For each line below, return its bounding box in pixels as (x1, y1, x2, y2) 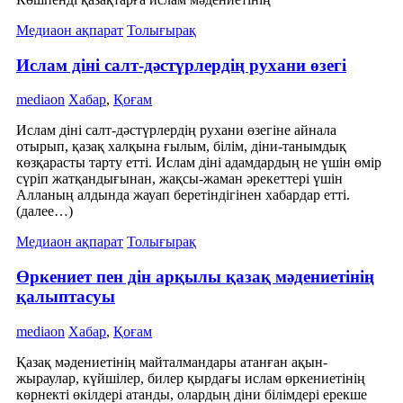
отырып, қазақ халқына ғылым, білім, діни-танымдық (16, 139, 346, 155)
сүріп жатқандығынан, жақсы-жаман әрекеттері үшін (16, 171, 343, 187)
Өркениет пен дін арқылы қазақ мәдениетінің (16, 267, 374, 287)
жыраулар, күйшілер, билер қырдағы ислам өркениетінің (16, 370, 365, 386)
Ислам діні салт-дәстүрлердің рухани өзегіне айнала (16, 122, 336, 139)
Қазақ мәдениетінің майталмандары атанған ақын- (16, 354, 327, 370)
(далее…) (16, 203, 73, 219)
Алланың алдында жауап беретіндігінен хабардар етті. (16, 187, 350, 203)
